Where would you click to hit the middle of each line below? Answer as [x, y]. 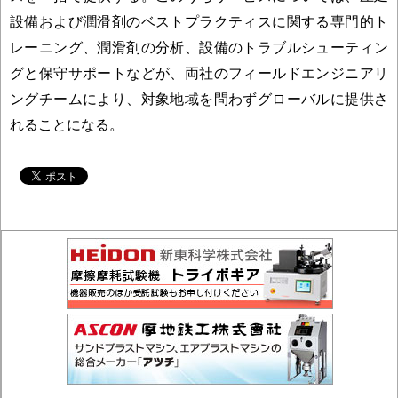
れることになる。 [67, 125]
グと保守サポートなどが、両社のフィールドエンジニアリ [199, 73]
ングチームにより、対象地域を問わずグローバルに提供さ [199, 99]
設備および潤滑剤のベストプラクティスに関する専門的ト [199, 22]
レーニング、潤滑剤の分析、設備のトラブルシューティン [199, 48]
